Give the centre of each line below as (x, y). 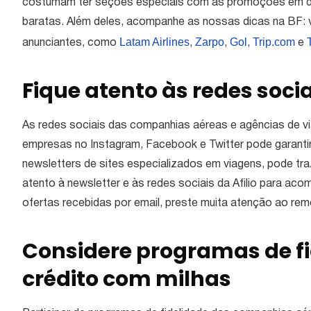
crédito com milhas (127, 279)
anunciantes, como (71, 43)
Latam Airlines (154, 42)
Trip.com (274, 42)
